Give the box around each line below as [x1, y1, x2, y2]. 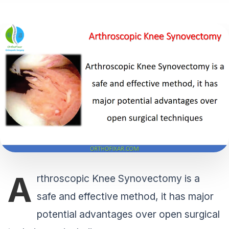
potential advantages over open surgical [37, 208, 220, 221]
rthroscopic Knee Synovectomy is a [37, 172, 200, 185]
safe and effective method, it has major [37, 190, 214, 203]
